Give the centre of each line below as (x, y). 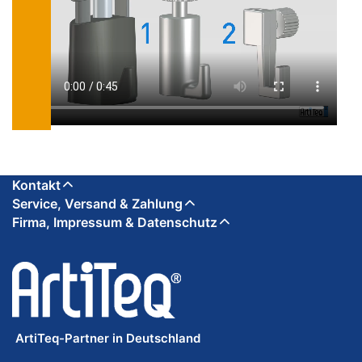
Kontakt (36, 185)
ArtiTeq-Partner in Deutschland (106, 339)
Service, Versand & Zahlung (97, 204)
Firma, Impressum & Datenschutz (115, 223)
